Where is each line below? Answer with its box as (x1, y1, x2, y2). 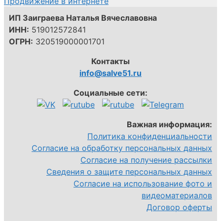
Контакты (91, 56, 130, 66)
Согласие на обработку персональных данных (32, 143, 212, 153)
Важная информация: (127, 119, 212, 129)
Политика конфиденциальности (87, 131, 212, 141)
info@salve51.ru (79, 68, 142, 78)
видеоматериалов (142, 190, 212, 200)
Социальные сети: (74, 88, 147, 98)
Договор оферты (147, 202, 212, 212)
